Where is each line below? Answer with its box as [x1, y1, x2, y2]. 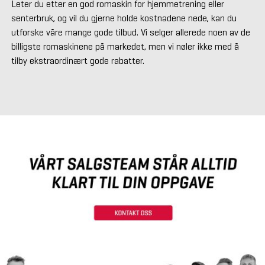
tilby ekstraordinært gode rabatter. [11, 55, 144, 67]
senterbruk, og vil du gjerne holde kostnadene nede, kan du [11, 12, 237, 24]
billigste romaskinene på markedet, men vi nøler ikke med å [11, 41, 239, 53]
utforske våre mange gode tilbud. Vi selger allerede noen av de [11, 27, 250, 38]
